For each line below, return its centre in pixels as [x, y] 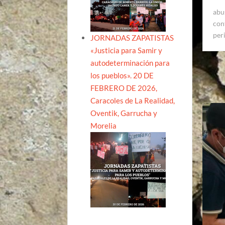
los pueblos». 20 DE [122, 75]
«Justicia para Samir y [127, 50]
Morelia [104, 125]
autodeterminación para [130, 63]
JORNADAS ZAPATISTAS [132, 37]
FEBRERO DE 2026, [124, 88]
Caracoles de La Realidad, [133, 100]
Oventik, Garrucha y [124, 113]
